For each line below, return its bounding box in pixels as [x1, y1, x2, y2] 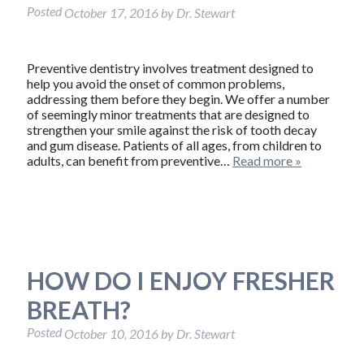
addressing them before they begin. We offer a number [26, 90, 330, 106]
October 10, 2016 [63, 326, 158, 342]
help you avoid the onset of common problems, [26, 75, 284, 91]
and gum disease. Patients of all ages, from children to [26, 136, 322, 153]
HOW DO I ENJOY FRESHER [26, 265, 335, 295]
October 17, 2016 [63, 5, 158, 21]
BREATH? [26, 294, 131, 324]
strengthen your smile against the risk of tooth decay [26, 121, 317, 137]
